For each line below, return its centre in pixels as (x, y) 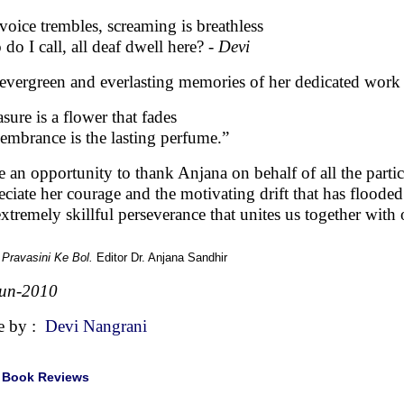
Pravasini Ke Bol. (47, 257)
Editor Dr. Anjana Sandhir (176, 257)
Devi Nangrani (96, 326)
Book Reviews (46, 377)
